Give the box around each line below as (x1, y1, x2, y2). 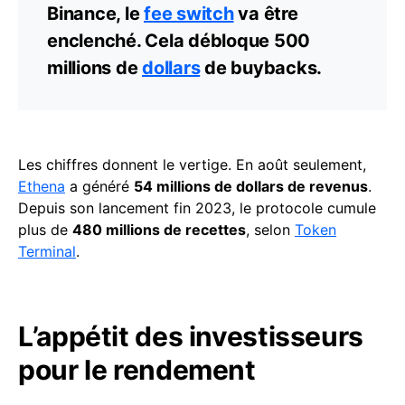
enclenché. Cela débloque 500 (47, 30, 310, 52)
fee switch (144, 3, 234, 25)
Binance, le (47, 3, 144, 25)
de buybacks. (200, 57, 322, 80)
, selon (246, 221, 295, 240)
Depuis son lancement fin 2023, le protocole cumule (18, 199, 376, 218)
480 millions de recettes (72, 221, 246, 240)
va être (233, 3, 298, 25)
